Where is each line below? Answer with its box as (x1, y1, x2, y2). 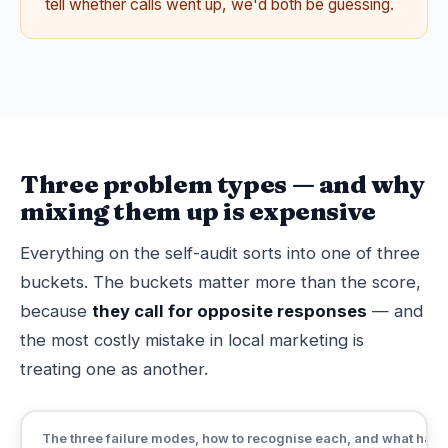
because (20, 301, 92, 321)
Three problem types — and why (20, 169, 425, 199)
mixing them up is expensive (20, 196, 376, 226)
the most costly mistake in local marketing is (20, 330, 364, 350)
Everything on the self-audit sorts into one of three (20, 243, 420, 263)
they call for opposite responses (92, 301, 367, 321)
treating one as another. (20, 359, 208, 379)
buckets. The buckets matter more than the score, (20, 272, 421, 292)
